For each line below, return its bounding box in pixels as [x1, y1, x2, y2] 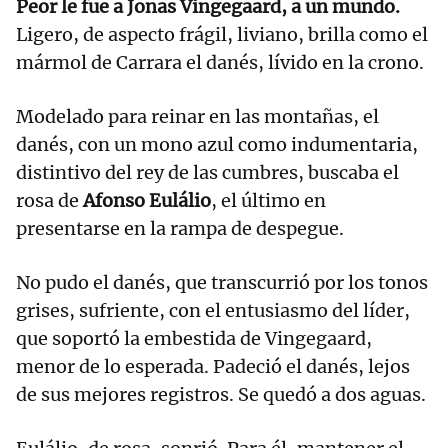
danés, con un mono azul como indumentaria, [16, 133, 418, 157]
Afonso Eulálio [83, 189, 211, 213]
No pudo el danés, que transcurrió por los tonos [16, 271, 428, 295]
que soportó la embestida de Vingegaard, [16, 327, 372, 351]
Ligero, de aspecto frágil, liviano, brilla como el [16, 23, 428, 47]
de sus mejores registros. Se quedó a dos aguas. [16, 383, 426, 407]
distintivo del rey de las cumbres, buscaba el [16, 161, 399, 185]
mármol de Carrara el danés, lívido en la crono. [16, 51, 424, 75]
